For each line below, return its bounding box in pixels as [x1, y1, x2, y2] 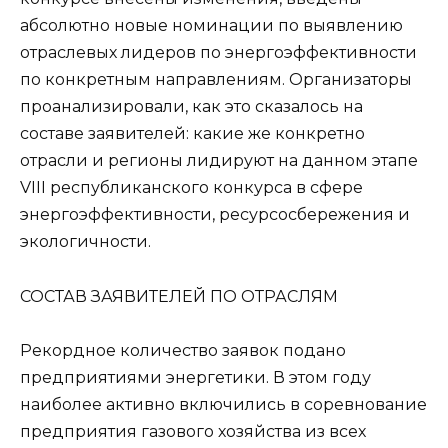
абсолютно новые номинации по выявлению [20, 16, 403, 36]
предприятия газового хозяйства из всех [20, 421, 366, 441]
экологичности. [20, 232, 151, 252]
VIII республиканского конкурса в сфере [20, 178, 363, 198]
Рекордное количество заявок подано [20, 340, 346, 360]
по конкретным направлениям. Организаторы [20, 70, 412, 90]
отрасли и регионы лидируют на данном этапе [20, 151, 418, 171]
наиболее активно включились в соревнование [20, 394, 427, 414]
